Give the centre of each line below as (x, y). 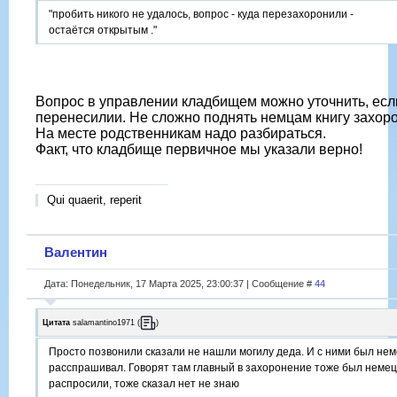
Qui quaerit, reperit (94, 200)
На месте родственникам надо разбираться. (181, 134)
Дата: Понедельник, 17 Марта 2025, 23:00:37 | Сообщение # (179, 283)
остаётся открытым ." (103, 31)
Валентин (76, 252)
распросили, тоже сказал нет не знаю (144, 384)
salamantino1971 (104, 322)
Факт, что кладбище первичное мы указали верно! (199, 150)
